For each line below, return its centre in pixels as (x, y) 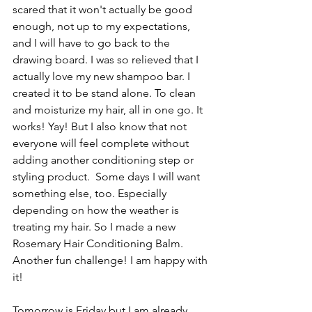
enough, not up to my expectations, (103, 26)
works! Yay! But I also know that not (101, 126)
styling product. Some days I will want (108, 176)
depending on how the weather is (97, 210)
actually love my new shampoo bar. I (103, 76)
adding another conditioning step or (104, 159)
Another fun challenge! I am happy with (111, 260)
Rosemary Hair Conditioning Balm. (99, 243)
